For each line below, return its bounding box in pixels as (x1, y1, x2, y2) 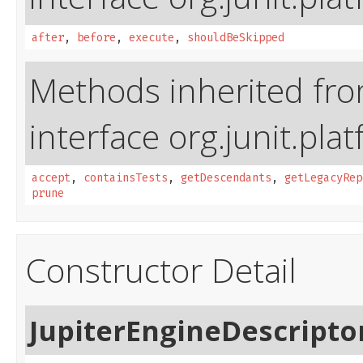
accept (32, 171, 70, 186)
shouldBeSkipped (187, 31, 284, 45)
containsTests (83, 171, 168, 186)
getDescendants (181, 171, 271, 186)
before (77, 31, 116, 45)
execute (129, 31, 174, 45)
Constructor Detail (25, 247, 297, 293)
